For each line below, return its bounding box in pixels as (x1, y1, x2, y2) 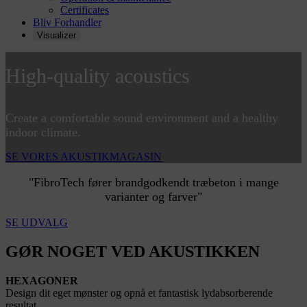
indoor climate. (5, 125, 81, 140)
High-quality (5, 64, 115, 88)
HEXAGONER (5, 275, 81, 287)
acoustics (115, 64, 190, 88)
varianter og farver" (105, 190, 202, 204)
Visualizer (37, 30, 76, 41)
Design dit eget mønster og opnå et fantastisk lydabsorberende (5, 287, 273, 299)
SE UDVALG (5, 217, 68, 229)
